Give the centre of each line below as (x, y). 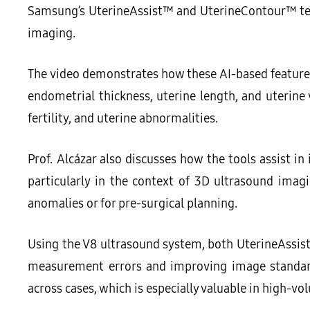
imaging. (52, 33)
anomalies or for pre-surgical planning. (133, 203)
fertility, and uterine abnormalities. (123, 118)
